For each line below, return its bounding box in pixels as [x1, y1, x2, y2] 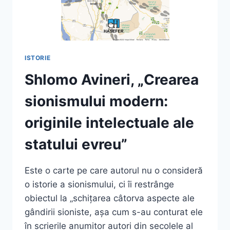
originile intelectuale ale [25, 113, 194, 131]
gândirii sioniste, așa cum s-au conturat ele [25, 206, 203, 217]
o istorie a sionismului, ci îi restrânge [25, 179, 174, 189]
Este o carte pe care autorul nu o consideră [25, 165, 203, 176]
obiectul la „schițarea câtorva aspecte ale [25, 193, 195, 203]
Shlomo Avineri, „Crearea [25, 70, 199, 88]
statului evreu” [25, 135, 127, 153]
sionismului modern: [25, 92, 168, 110]
